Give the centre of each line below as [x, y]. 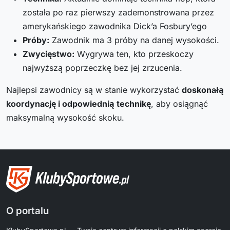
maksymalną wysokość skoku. [65, 118]
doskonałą [203, 90]
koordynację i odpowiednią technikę [79, 104]
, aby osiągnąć [179, 104]
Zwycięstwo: [49, 54]
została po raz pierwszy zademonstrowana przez [118, 13]
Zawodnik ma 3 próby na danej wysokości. [134, 40]
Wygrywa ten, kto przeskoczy [134, 54]
